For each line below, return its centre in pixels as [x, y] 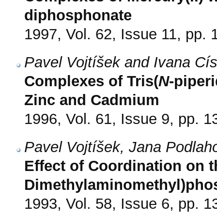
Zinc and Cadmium [92, 100]
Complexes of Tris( [91, 81]
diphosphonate [78, 15]
